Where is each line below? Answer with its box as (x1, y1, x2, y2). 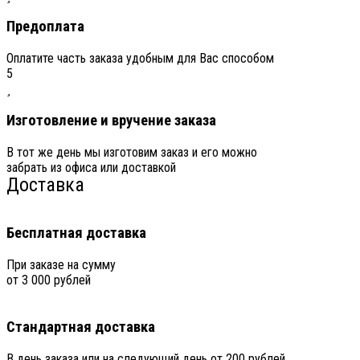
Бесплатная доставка (6, 224, 146, 243)
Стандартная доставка (6, 317, 155, 336)
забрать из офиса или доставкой (6, 159, 176, 175)
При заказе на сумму (6, 257, 116, 273)
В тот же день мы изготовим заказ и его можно (6, 144, 257, 160)
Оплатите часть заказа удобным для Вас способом (6, 51, 274, 67)
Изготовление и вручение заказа (6, 111, 216, 129)
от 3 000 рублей (6, 272, 91, 288)
